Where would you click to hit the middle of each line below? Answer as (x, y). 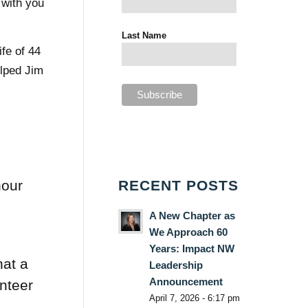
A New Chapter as (192, 215)
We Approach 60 (188, 232)
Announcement (186, 281)
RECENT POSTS (178, 185)
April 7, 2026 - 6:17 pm (194, 298)
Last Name (144, 36)
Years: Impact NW (191, 248)
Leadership (176, 265)
